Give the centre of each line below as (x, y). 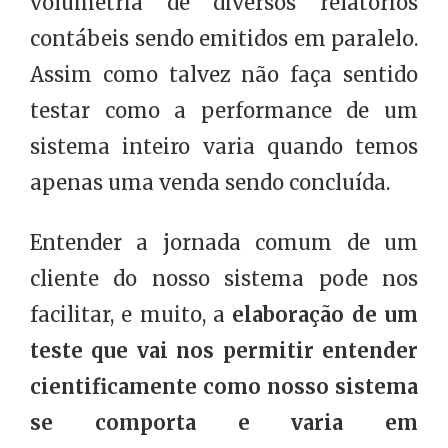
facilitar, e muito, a (131, 315)
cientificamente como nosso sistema (224, 387)
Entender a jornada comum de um (224, 243)
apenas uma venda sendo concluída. (210, 183)
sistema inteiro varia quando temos (224, 147)
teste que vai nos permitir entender (224, 351)
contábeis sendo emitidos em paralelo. (224, 39)
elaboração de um (325, 315)
